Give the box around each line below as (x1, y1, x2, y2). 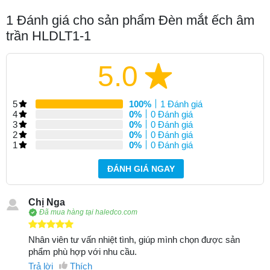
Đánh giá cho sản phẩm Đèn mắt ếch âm (13, 12, 254, 28)
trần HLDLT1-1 (6, 28, 91, 43)
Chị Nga (28, 196, 65, 207)
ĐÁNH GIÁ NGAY (107, 163, 175, 174)
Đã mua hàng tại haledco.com (39, 208, 137, 217)
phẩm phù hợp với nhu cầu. (28, 246, 137, 257)
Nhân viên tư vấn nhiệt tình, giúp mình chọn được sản (28, 234, 240, 245)
